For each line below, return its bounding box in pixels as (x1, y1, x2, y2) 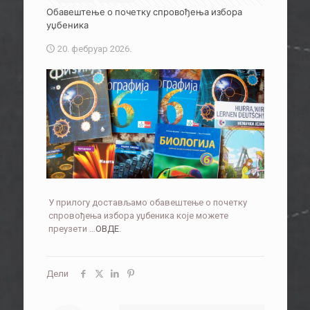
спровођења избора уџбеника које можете (48, 210, 228, 221)
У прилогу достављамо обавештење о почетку (48, 197, 247, 208)
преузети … (48, 223, 95, 234)
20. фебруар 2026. (57, 44, 131, 54)
